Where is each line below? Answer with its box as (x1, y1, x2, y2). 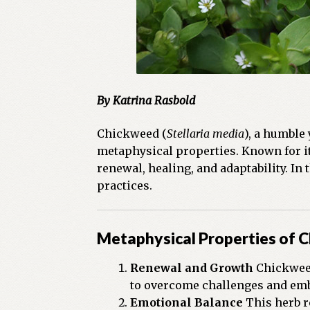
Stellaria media (167, 126, 245, 140)
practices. (97, 178, 153, 192)
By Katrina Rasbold (97, 93, 196, 107)
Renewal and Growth (130, 261, 254, 275)
